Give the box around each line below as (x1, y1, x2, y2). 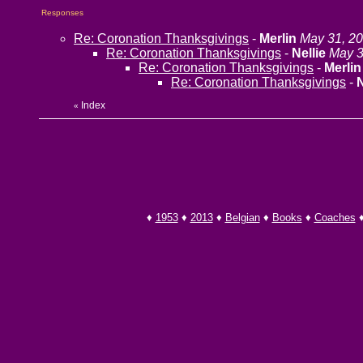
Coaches (314, 211, 356, 224)
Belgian (224, 211, 260, 224)
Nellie (292, 46, 326, 60)
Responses (41, 8, 83, 17)
